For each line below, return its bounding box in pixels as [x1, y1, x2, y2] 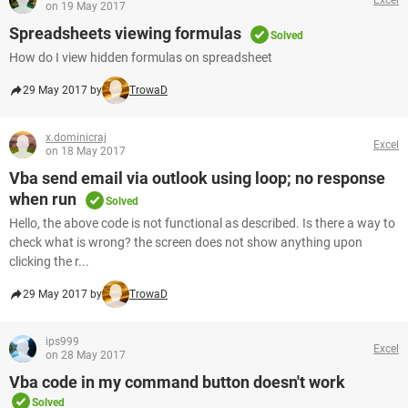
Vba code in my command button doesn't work [9, 372, 345, 392]
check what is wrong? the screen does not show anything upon [9, 235, 362, 250]
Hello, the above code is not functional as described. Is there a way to [9, 216, 395, 230]
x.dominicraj [46, 131, 107, 144]
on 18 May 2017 [46, 145, 126, 158]
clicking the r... [9, 254, 89, 269]
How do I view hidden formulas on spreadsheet [9, 50, 272, 65]
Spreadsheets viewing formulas [9, 24, 241, 43]
